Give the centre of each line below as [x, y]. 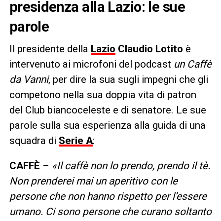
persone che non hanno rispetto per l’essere [108, 196]
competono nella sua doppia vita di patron [103, 94]
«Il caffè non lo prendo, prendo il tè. [131, 166]
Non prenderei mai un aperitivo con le [93, 181]
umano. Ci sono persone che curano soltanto [110, 211]
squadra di [34, 140]
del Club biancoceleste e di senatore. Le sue [108, 110]
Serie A [75, 140]
